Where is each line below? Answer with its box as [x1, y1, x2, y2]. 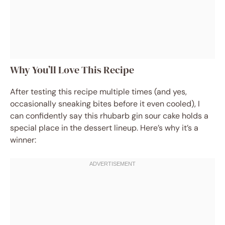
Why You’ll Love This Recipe [10, 63, 134, 77]
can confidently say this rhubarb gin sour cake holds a [10, 110, 208, 121]
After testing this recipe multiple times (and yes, [10, 86, 187, 97]
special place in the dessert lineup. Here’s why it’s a [10, 123, 198, 133]
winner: [10, 135, 36, 145]
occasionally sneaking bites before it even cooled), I [10, 98, 200, 109]
